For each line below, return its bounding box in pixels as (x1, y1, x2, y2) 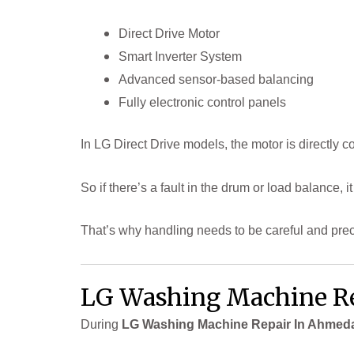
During (81, 317, 122, 331)
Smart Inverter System (119, 50, 242, 64)
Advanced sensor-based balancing (119, 73, 314, 87)
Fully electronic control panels (119, 96, 286, 110)
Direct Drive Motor (119, 27, 220, 41)
